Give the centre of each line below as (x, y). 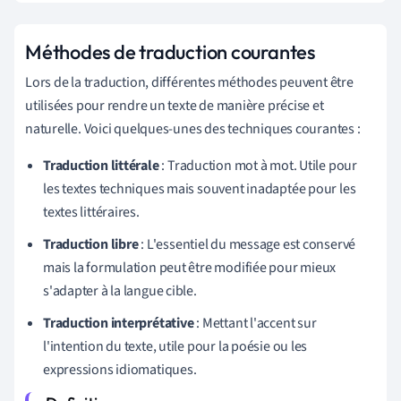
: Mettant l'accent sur (255, 323)
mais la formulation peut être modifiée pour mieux (190, 267)
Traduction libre (91, 244)
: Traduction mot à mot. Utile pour (258, 165)
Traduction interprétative (119, 323)
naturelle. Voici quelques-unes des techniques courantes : (193, 128)
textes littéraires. (91, 212)
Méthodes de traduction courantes (170, 51)
